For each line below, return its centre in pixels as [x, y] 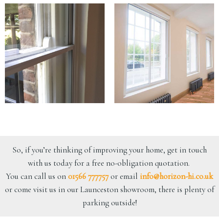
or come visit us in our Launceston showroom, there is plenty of [109, 189]
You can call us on [37, 176]
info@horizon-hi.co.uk [176, 176]
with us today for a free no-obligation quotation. [109, 163]
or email [124, 176]
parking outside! [109, 203]
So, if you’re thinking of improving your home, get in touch [109, 150]
